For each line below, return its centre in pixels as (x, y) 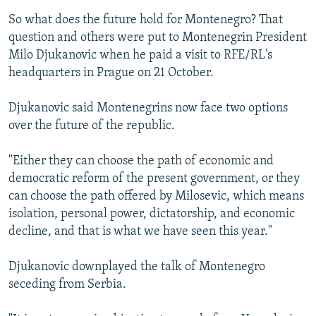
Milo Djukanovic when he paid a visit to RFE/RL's (140, 55)
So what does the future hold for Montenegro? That (146, 20)
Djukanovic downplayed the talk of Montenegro (137, 267)
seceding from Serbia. (67, 284)
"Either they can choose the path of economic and (141, 161)
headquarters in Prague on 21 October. (111, 73)
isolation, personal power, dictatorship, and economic (152, 214)
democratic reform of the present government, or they (154, 178)
